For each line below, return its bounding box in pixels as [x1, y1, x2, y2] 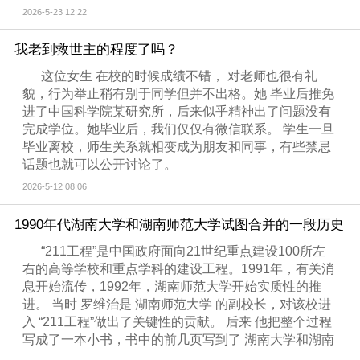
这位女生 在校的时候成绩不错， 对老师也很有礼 [41, 68, 318, 83]
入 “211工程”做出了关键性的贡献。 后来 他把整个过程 [22, 314, 333, 329]
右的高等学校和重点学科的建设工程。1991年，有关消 [22, 261, 335, 276]
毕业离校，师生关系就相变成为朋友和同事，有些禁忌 [22, 139, 332, 153]
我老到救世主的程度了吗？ [14, 41, 178, 57]
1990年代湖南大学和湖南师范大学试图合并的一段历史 [14, 216, 344, 232]
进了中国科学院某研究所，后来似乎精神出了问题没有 [22, 104, 332, 118]
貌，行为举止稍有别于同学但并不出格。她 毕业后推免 [22, 86, 335, 100]
